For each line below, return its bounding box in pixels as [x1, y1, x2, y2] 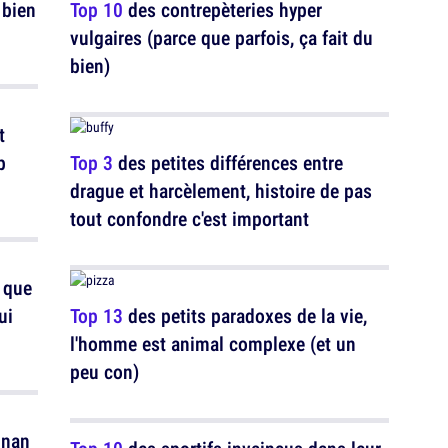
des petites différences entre [113, 149, 343, 176]
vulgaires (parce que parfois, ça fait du [70, 24, 373, 51]
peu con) [70, 358, 139, 385]
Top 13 [70, 302, 123, 329]
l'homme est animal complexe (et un [70, 330, 356, 357]
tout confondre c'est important [70, 205, 309, 232]
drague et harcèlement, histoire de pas [70, 177, 372, 204]
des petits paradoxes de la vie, [123, 302, 367, 329]
